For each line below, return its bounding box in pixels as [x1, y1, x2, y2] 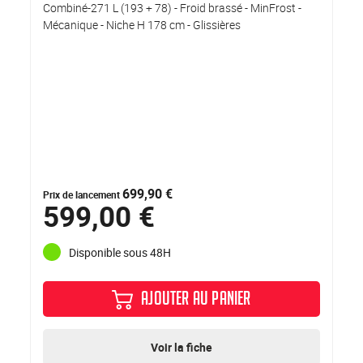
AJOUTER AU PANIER [141, 289, 251, 314]
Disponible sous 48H [69, 244, 172, 260]
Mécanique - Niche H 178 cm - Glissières [43, 17, 241, 33]
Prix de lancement [43, 188, 123, 202]
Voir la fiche [151, 340, 212, 356]
